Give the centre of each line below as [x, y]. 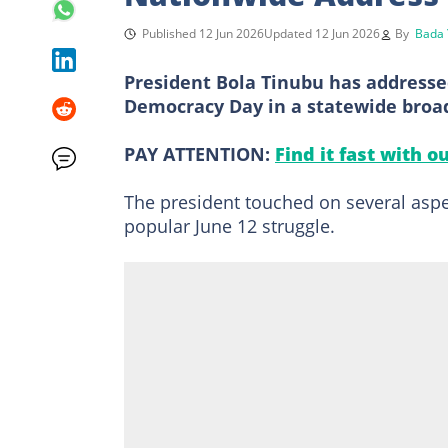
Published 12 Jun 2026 [203, 33]
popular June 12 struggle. [229, 225]
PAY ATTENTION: [199, 153]
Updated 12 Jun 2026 [322, 33]
